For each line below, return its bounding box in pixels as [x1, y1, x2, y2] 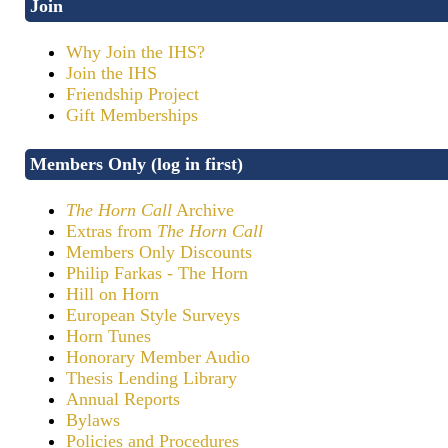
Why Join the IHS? [66, 42, 205, 63]
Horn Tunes [66, 326, 151, 347]
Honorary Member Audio [66, 347, 250, 368]
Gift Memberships [66, 105, 198, 126]
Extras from [66, 221, 157, 242]
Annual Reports [66, 389, 180, 410]
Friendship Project [66, 84, 199, 105]
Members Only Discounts [66, 242, 252, 263]
